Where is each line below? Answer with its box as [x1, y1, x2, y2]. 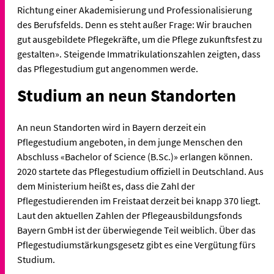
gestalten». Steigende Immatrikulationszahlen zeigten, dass [17, 48, 261, 61]
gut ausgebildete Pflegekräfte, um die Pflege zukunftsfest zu [17, 33, 262, 46]
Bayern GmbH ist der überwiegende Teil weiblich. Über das [17, 224, 256, 237]
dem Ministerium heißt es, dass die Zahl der [17, 180, 195, 193]
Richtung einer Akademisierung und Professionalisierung [17, 4, 252, 17]
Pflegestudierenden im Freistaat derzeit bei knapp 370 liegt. [17, 194, 261, 207]
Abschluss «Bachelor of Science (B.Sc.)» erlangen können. [17, 150, 253, 163]
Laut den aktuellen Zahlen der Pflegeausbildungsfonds [17, 209, 242, 222]
